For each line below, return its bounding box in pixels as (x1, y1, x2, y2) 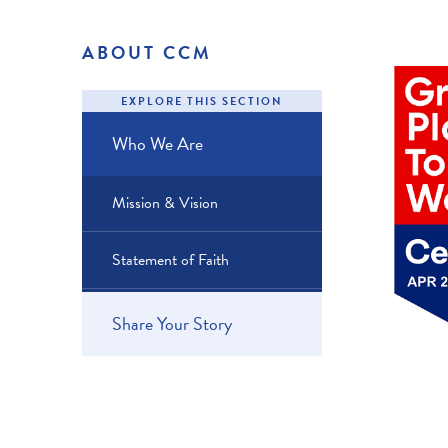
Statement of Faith (112, 248, 229, 273)
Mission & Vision (112, 191, 218, 216)
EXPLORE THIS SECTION (121, 92, 283, 110)
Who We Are (112, 130, 203, 158)
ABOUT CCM (82, 38, 212, 66)
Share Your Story (112, 310, 232, 338)
